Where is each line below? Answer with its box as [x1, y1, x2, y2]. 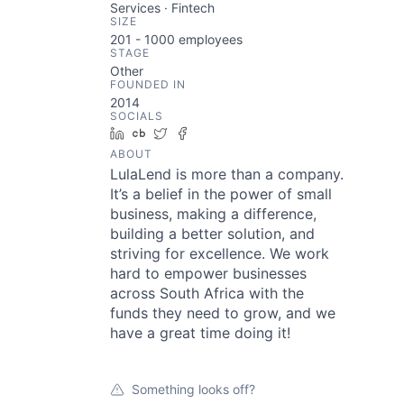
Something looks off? [132, 381, 255, 397]
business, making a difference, [110, 205, 317, 223]
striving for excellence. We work [110, 244, 329, 262]
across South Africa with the [110, 284, 304, 302]
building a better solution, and [110, 225, 315, 243]
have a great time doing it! [110, 324, 290, 342]
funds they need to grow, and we [110, 304, 335, 322]
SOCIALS [110, 109, 163, 123]
